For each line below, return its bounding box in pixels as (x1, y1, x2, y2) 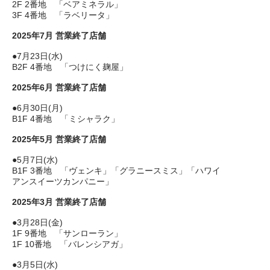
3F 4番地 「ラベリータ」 (12, 10, 114, 20)
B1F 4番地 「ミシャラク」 (12, 114, 119, 124)
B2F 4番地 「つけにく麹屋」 (12, 62, 128, 72)
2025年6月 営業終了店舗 (12, 83, 106, 92)
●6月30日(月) (12, 103, 63, 113)
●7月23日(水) (12, 51, 63, 61)
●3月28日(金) (12, 218, 63, 227)
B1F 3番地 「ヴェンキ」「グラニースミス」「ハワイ (12, 166, 221, 175)
